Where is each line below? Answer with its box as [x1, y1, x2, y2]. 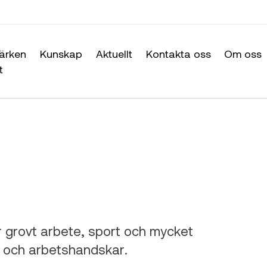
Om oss [224, 46, 262, 60]
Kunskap [39, 46, 82, 60]
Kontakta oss [145, 46, 211, 60]
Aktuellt [95, 46, 132, 60]
